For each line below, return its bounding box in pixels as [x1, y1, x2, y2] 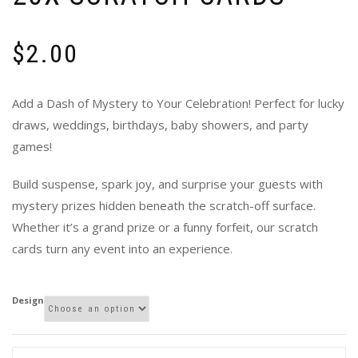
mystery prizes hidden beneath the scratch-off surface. [12, 197, 316, 214]
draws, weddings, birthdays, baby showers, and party [12, 117, 308, 133]
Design [12, 293, 44, 306]
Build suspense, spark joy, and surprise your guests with [12, 176, 323, 193]
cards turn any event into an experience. [12, 241, 233, 257]
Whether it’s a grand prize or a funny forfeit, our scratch [12, 219, 318, 236]
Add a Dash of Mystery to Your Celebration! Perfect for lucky [12, 95, 344, 112]
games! [12, 138, 52, 155]
